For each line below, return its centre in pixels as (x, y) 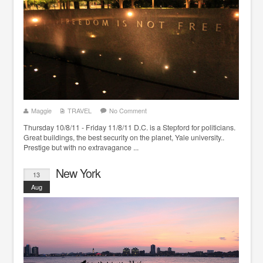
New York (78, 173)
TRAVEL (79, 111)
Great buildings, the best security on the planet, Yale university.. (124, 138)
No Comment (128, 111)
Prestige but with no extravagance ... (81, 148)
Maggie (41, 111)
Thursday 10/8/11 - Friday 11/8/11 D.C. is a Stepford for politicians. (129, 128)
